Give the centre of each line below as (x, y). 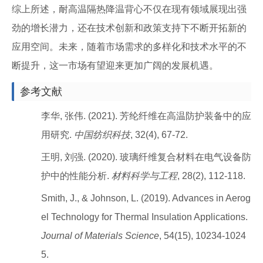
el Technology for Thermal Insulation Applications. (144, 217)
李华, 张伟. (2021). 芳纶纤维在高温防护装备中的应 (146, 116)
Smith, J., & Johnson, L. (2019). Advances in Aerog (146, 198)
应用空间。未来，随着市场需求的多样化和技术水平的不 (129, 47)
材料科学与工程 (144, 176)
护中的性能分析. (76, 176)
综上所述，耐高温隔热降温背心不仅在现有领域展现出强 (129, 9)
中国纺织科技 (102, 135)
